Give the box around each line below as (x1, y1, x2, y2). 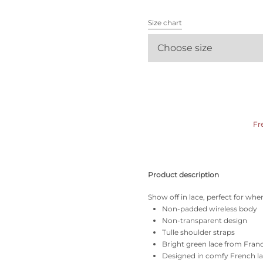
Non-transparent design (162, 216, 247, 225)
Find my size (48, 41, 100, 52)
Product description (148, 170, 219, 179)
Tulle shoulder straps (162, 228, 235, 237)
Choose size (157, 42, 213, 53)
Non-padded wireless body (162, 204, 257, 213)
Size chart (148, 18, 182, 27)
